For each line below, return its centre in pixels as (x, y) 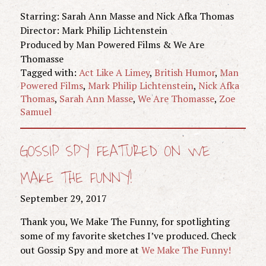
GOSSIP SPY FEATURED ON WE (115, 151)
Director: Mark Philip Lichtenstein (94, 30)
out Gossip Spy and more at (80, 250)
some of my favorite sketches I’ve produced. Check (128, 235)
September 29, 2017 (63, 198)
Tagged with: (49, 72)
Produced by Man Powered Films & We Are (112, 44)
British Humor (184, 72)
